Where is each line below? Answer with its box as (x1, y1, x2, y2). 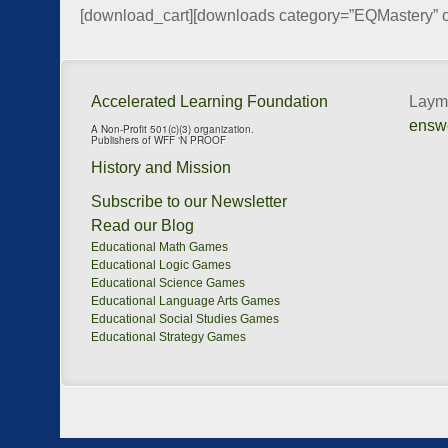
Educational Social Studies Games (91, 312, 279, 326)
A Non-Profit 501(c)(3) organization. (91, 122, 254, 136)
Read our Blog (91, 217, 194, 234)
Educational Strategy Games (91, 330, 246, 344)
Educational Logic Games (91, 258, 231, 272)
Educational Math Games (91, 240, 228, 254)
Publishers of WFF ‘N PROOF (91, 133, 226, 147)
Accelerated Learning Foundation (91, 93, 328, 110)
